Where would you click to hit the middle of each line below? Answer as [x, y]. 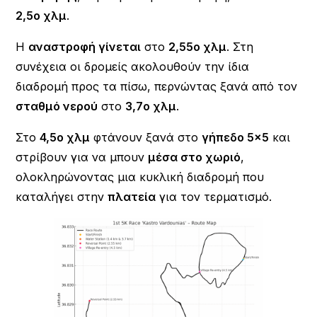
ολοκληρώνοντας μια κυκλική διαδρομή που [140, 177]
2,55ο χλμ [198, 46]
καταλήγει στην [62, 196]
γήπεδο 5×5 [236, 137]
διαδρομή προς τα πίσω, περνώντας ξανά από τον [157, 86]
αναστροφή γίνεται [85, 46]
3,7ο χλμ [151, 106]
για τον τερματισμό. [214, 196]
